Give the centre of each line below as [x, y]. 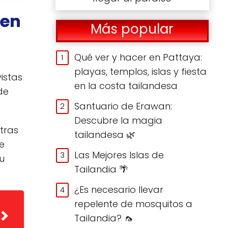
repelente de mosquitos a [134, 204]
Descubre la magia [119, 120]
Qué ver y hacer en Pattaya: [138, 57]
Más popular [132, 29]
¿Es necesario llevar [119, 189]
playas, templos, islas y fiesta [141, 71]
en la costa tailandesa [126, 85]
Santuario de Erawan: [123, 106]
